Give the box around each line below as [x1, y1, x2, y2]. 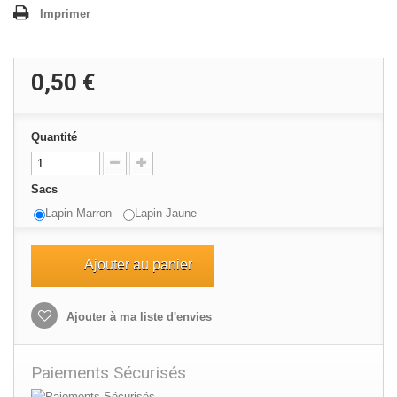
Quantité [31, 130, 77, 144]
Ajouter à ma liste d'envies [63, 310, 212, 324]
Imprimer [40, 7, 90, 21]
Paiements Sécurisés [31, 362, 186, 384]
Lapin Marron [45, 206, 112, 221]
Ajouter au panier [84, 257, 192, 273]
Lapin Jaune [135, 206, 197, 221]
